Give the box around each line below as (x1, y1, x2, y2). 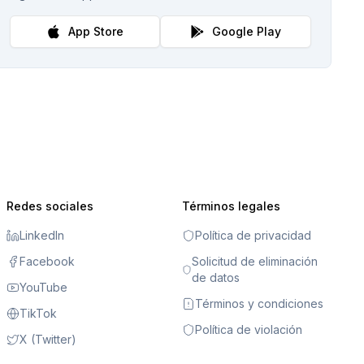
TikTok (19, 306, 57, 320)
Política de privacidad (194, 228, 311, 242)
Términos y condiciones (194, 297, 323, 310)
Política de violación (194, 323, 302, 336)
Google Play (212, 24, 282, 38)
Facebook (19, 254, 75, 268)
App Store (68, 24, 124, 38)
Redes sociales (6, 199, 93, 213)
